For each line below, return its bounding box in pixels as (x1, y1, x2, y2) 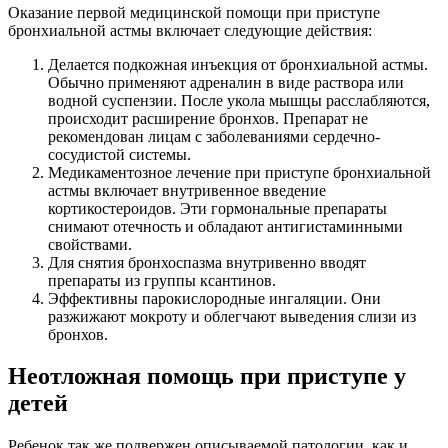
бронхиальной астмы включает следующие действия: (8, 21, 372, 39)
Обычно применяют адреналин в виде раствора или (48, 73, 404, 91)
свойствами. (48, 235, 132, 253)
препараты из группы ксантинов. (48, 271, 276, 289)
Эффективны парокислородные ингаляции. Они (48, 289, 381, 307)
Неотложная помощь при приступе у (8, 363, 406, 390)
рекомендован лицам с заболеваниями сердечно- (48, 127, 380, 145)
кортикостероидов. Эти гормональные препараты (48, 199, 387, 217)
